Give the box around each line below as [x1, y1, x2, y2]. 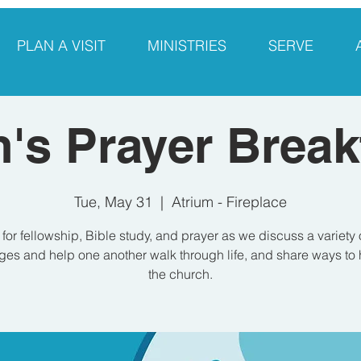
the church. [148, 266, 213, 282]
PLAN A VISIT [17, 36, 106, 55]
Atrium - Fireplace [172, 193, 287, 211]
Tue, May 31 [74, 193, 152, 211]
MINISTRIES [147, 36, 226, 55]
